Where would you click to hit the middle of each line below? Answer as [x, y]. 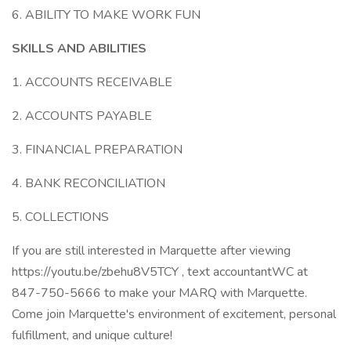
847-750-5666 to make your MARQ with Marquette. [159, 293]
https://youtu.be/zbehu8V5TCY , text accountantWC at [160, 272]
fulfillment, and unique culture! [92, 335]
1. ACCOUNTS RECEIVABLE [92, 82]
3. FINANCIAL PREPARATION [97, 150]
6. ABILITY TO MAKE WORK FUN [106, 15]
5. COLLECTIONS [60, 217]
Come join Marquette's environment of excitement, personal [174, 314]
